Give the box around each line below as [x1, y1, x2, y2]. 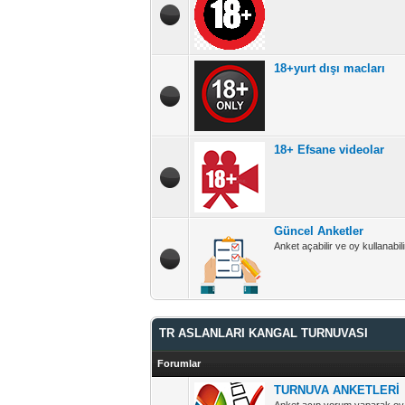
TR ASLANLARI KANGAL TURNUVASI [159, 326, 369, 340]
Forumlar [157, 358, 202, 369]
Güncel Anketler [274, 224, 364, 238]
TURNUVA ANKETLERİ [274, 383, 400, 397]
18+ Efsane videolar [274, 143, 385, 156]
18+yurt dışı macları [274, 61, 386, 75]
